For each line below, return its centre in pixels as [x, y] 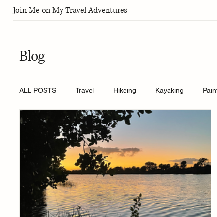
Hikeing [125, 90]
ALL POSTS [38, 90]
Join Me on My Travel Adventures [70, 10]
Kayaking [170, 90]
